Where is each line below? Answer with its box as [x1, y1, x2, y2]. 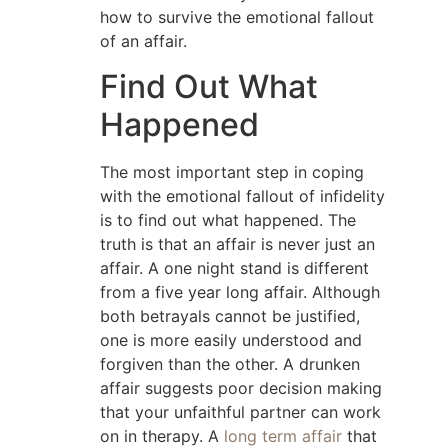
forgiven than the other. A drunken [100, 353, 360, 374]
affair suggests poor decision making [100, 377, 382, 398]
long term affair [224, 425, 342, 446]
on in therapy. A [100, 425, 224, 446]
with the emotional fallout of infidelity [100, 185, 385, 206]
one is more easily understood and [100, 329, 362, 350]
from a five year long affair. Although [100, 281, 380, 302]
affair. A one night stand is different [100, 257, 369, 278]
